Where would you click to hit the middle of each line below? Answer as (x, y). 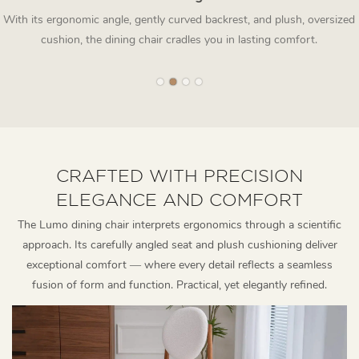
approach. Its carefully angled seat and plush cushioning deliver (179, 245)
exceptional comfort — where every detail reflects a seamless (179, 265)
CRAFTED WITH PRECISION (179, 175)
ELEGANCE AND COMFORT (179, 199)
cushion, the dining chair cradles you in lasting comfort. (179, 39)
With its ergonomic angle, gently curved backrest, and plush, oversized (179, 19)
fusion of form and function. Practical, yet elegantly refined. (179, 285)
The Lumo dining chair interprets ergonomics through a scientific (179, 225)
